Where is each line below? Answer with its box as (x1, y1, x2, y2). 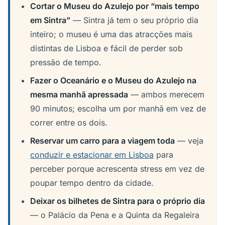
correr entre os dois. (30, 118, 107, 128)
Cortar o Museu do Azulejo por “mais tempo (30, 1, 199, 11)
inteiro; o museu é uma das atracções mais (30, 29, 192, 39)
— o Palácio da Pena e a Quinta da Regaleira (30, 210, 199, 220)
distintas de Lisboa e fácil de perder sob (30, 43, 183, 53)
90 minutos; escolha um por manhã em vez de (30, 103, 206, 114)
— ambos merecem (128, 89, 204, 99)
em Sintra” (30, 15, 70, 25)
